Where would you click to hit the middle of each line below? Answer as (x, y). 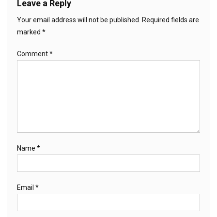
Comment (33, 54)
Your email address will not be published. (79, 20)
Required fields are (170, 20)
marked (30, 32)
